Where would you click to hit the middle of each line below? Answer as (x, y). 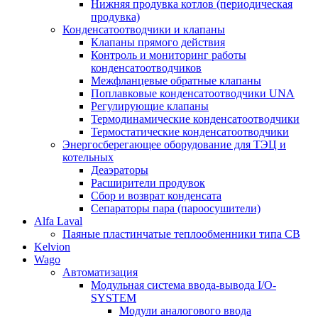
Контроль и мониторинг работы (169, 55)
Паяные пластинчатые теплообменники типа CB (181, 234)
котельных (88, 157)
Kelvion (52, 246)
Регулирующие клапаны (150, 106)
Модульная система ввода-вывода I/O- (183, 285)
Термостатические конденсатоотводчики (190, 131)
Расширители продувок (148, 182)
